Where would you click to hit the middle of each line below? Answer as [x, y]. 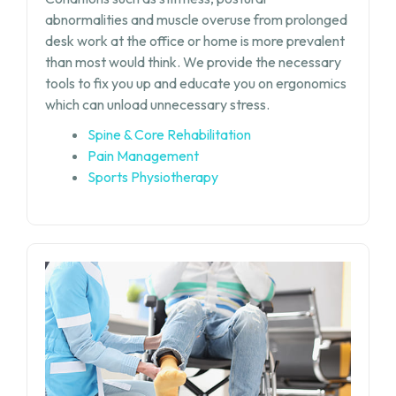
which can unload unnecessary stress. [157, 104]
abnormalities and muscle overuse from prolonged [196, 19]
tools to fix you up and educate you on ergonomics [195, 83]
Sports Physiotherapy [152, 176]
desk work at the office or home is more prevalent [194, 40]
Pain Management [143, 155]
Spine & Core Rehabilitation [169, 134]
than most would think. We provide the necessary [193, 61]
